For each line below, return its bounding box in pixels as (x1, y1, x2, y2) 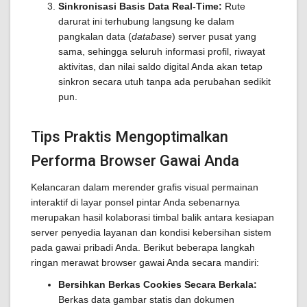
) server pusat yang (172, 31, 256, 42)
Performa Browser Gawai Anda (31, 152, 239, 169)
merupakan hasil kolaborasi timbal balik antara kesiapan (31, 212, 274, 223)
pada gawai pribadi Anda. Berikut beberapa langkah (31, 242, 255, 253)
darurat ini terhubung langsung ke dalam (58, 16, 234, 27)
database (132, 31, 172, 42)
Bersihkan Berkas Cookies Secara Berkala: (58, 279, 257, 290)
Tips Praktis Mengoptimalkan (31, 128, 228, 145)
